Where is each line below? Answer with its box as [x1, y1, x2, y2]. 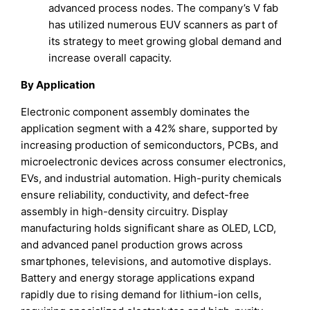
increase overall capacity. [48, 51, 172, 65]
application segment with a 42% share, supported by [21, 122, 278, 136]
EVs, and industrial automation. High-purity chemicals [21, 172, 282, 185]
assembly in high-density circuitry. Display [21, 205, 228, 219]
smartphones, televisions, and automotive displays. [21, 255, 272, 268]
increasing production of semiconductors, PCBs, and [21, 138, 279, 152]
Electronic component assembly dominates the [21, 105, 250, 119]
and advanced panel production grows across [21, 238, 244, 252]
